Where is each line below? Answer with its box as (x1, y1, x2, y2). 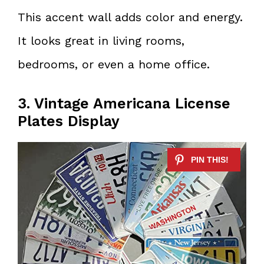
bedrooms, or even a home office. (18, 57, 210, 71)
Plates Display (18, 112, 120, 130)
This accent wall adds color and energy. (18, 9, 243, 24)
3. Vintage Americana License (18, 94, 230, 112)
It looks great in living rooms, (18, 33, 184, 48)
